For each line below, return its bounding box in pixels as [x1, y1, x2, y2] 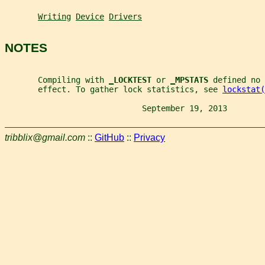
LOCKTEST [114, 75, 156, 85]
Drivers [109, 11, 142, 21]
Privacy [134, 132, 165, 143]
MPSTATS [175, 75, 213, 85]
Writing [38, 11, 71, 21]
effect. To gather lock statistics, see [5, 84, 222, 94]
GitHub [95, 132, 124, 143]
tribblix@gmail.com [5, 132, 85, 143]
